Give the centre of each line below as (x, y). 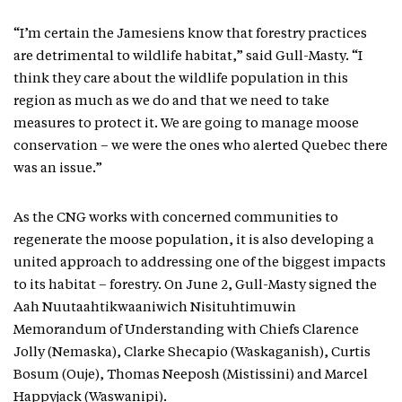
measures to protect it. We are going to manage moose (186, 124)
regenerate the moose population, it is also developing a (194, 240)
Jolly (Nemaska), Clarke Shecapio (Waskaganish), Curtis (192, 353)
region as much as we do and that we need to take (171, 101)
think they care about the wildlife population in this (181, 79)
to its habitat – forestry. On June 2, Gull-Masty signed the (195, 285)
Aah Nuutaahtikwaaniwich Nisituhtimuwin (155, 308)
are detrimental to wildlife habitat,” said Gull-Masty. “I (188, 57)
